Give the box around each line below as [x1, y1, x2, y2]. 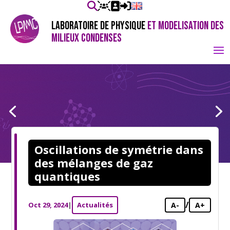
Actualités [77, 200, 113, 209]
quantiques [34, 168, 101, 184]
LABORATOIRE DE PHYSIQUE [51, 19, 147, 33]
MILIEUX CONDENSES [51, 31, 122, 45]
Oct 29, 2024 [28, 200, 68, 209]
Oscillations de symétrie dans [34, 142, 204, 157]
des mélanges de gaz [34, 155, 154, 170]
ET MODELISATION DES [147, 19, 224, 33]
